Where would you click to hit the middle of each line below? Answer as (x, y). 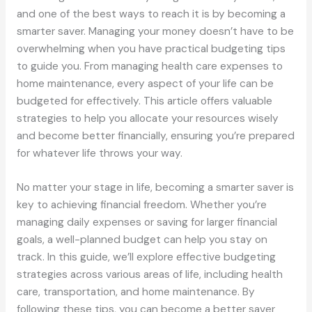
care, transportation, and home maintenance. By (135, 292)
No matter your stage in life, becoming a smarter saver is (155, 188)
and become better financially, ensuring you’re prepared (155, 135)
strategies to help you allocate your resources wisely (147, 118)
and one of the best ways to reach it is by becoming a (151, 14)
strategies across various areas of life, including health (149, 275)
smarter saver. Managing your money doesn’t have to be (155, 31)
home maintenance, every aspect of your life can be (145, 83)
